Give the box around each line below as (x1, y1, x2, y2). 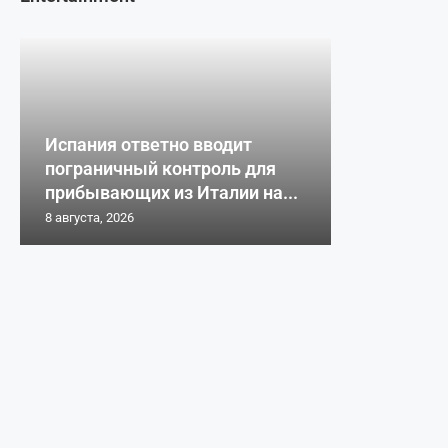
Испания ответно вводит (45, 134, 252, 156)
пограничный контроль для (45, 158, 276, 180)
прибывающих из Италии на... (45, 182, 298, 204)
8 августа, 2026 (45, 210, 134, 226)
